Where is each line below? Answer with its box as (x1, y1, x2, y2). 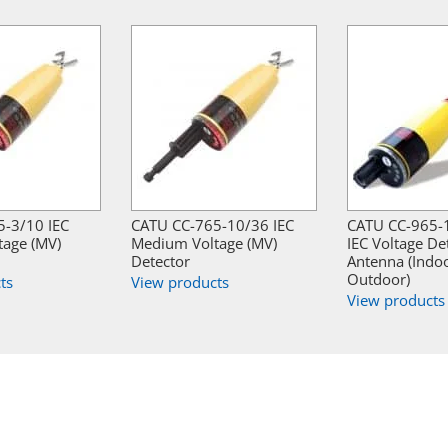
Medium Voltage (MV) (131, 233, 277, 254)
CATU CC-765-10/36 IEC (131, 215, 294, 236)
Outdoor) (347, 269, 410, 290)
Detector (131, 251, 190, 272)
